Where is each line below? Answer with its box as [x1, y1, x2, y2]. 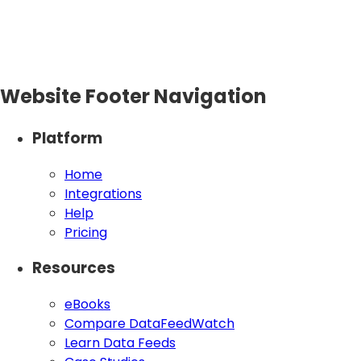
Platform [32, 127, 102, 149]
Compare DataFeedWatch [64, 313, 234, 333]
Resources [32, 257, 115, 280]
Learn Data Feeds [64, 333, 176, 352]
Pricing [64, 222, 107, 242]
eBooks [64, 294, 110, 313]
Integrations [64, 184, 142, 203]
